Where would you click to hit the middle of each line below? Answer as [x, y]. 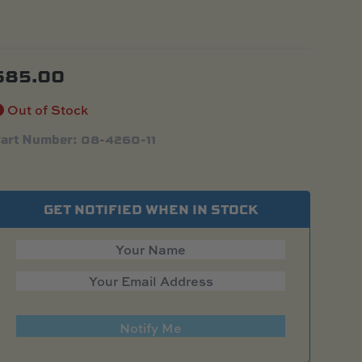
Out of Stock [46, 109]
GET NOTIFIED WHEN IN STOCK [151, 208]
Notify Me [151, 328]
